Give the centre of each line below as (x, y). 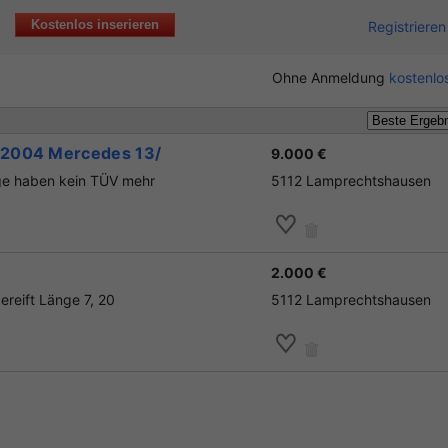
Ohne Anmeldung (330, 77)
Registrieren (407, 26)
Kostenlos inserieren (95, 24)
